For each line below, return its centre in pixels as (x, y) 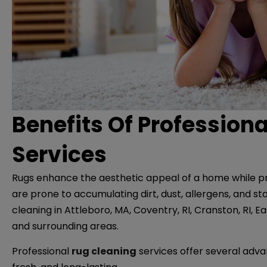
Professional (42, 252)
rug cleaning (104, 252)
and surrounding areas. (66, 226)
